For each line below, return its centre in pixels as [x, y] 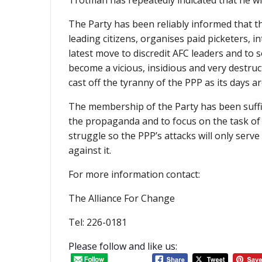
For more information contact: [134, 175]
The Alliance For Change [122, 199]
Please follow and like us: [123, 247]
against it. [100, 151]
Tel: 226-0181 [98, 223]
